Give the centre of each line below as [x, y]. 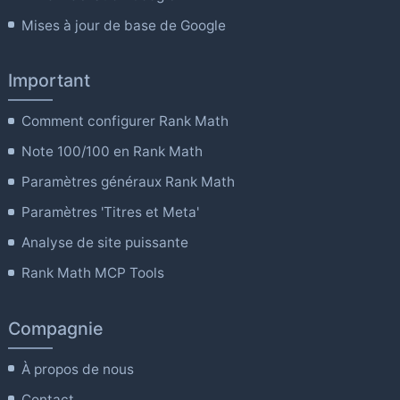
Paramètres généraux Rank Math [129, 182]
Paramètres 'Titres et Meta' [111, 212]
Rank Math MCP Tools [93, 273]
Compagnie [55, 328]
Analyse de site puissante [105, 243]
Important [49, 81]
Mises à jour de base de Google [124, 25]
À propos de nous [78, 369]
